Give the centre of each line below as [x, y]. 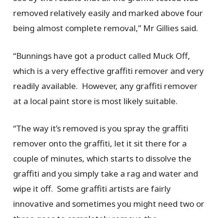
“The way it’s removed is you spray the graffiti [100, 128]
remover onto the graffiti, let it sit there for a [100, 144]
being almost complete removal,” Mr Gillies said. [105, 28]
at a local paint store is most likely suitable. [95, 101]
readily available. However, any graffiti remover [105, 86]
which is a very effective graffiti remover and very [108, 71]
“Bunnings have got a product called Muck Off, [101, 55]
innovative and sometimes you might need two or [109, 204]
